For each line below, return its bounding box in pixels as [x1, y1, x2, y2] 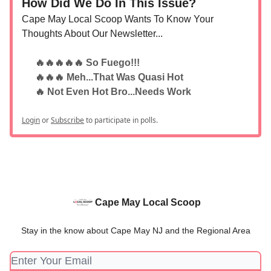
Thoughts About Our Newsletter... [22, 28, 163, 39]
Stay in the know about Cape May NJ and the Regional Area [21, 226, 250, 235]
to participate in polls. [84, 114, 158, 125]
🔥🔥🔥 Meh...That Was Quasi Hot [35, 71, 183, 82]
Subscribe [51, 114, 84, 125]
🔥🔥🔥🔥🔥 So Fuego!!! [35, 57, 140, 68]
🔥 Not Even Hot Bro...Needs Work [35, 86, 191, 97]
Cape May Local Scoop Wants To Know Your [22, 13, 214, 24]
